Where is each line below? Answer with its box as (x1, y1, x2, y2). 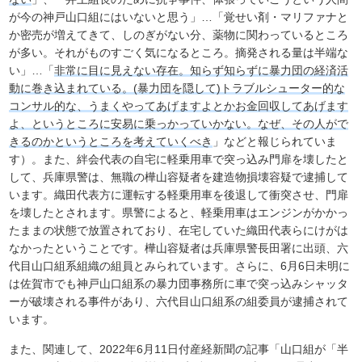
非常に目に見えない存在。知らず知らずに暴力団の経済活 (54, 64, 349, 78)
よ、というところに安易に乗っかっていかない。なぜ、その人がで (9, 117, 349, 131)
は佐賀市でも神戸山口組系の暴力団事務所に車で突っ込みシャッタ (9, 277, 349, 291)
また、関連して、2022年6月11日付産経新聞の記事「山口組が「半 (9, 343, 349, 356)
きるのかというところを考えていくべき (9, 135, 213, 149)
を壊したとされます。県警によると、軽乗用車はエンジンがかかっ (9, 206, 349, 220)
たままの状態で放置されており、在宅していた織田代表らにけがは (9, 224, 349, 238)
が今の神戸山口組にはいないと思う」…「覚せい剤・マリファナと (9, 11, 349, 24)
